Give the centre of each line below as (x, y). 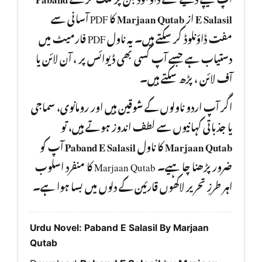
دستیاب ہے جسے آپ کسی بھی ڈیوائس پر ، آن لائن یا (134, 56)
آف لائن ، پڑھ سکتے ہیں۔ (186, 76)
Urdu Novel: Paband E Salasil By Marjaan (119, 228)
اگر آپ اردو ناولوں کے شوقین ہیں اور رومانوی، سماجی (132, 105)
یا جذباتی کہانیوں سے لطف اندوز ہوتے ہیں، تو (146, 125)
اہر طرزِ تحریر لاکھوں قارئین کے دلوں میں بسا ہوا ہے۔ (132, 185)
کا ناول (150, 145)
